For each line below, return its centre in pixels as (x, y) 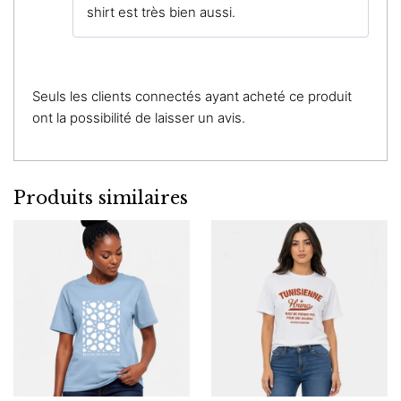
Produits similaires (101, 198)
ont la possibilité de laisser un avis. (139, 118)
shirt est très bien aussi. (161, 12)
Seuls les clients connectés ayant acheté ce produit (192, 97)
